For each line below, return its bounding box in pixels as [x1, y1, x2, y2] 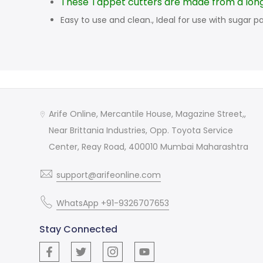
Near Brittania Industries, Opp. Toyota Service [49, 124, 234, 137]
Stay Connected [39, 222, 118, 237]
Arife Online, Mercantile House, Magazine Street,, [49, 108, 247, 120]
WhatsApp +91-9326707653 [56, 197, 170, 210]
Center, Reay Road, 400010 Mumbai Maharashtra [49, 141, 249, 153]
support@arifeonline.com [56, 169, 161, 181]
